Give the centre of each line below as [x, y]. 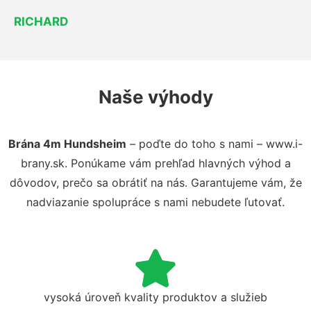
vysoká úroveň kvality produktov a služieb [155, 297]
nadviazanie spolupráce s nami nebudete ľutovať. [155, 202]
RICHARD [41, 21]
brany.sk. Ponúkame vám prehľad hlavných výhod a [155, 163]
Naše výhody [155, 96]
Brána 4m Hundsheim [67, 143]
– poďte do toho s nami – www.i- [215, 143]
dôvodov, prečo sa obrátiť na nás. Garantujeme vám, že [155, 182]
